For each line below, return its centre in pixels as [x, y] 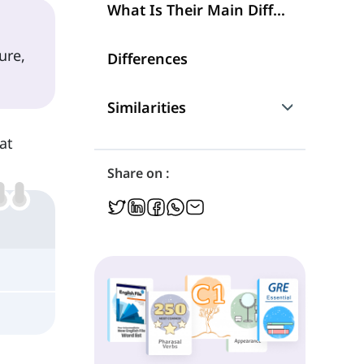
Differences [147, 59]
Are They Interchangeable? [206, 155]
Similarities [146, 108]
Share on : [138, 173]
